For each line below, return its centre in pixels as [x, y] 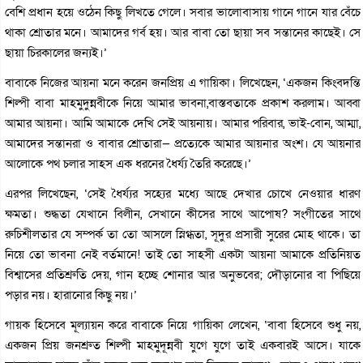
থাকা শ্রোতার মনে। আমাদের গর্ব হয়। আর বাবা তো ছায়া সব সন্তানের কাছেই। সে [183, 32]
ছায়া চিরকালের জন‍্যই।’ [56, 52]
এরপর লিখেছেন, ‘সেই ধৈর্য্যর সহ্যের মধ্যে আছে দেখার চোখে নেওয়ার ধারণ [183, 193]
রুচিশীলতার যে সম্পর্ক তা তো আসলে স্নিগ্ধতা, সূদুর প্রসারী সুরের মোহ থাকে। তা [183, 234]
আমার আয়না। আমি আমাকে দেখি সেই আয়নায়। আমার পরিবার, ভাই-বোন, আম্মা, [183, 123]
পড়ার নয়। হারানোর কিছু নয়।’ [71, 295]
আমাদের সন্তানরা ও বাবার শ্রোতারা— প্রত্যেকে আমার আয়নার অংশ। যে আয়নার [183, 143]
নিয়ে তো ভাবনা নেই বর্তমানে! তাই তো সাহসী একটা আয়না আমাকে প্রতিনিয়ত [183, 254]
